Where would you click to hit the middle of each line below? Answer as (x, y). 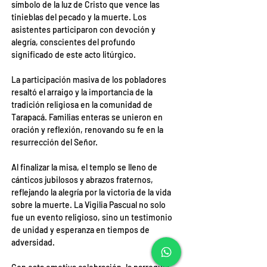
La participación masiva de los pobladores (90, 80)
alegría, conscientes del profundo (74, 42)
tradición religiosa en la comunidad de (83, 105)
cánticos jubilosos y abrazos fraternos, (83, 180)
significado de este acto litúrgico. (74, 55)
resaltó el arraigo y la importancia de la (83, 92)
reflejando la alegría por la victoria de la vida (92, 192)
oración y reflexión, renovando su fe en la (88, 130)
